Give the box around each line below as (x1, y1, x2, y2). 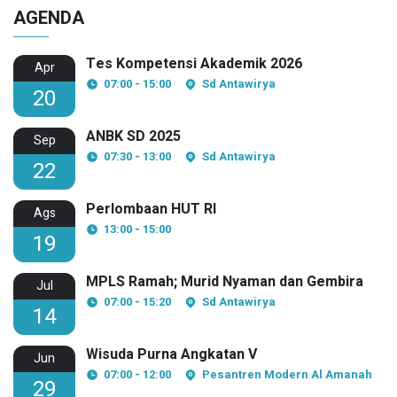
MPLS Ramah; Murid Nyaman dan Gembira (86, 270, 363, 292)
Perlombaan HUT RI (86, 198, 216, 220)
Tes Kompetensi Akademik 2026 (86, 52, 302, 74)
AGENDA (13, 4, 84, 31)
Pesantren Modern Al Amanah (202, 365, 372, 383)
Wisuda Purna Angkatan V (86, 343, 257, 365)
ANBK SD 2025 (86, 125, 181, 147)
